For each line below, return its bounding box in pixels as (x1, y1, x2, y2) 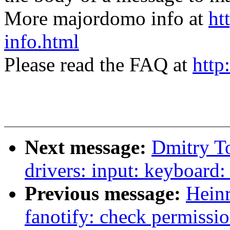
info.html (4, 30, 79, 53)
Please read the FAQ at (4, 53, 193, 76)
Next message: (25, 136, 151, 159)
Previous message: (25, 182, 186, 205)
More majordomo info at (4, 7, 208, 30)
